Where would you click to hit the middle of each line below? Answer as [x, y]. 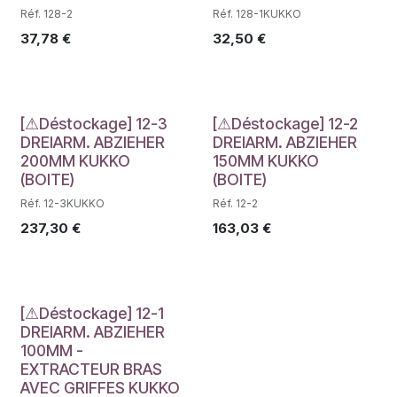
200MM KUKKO [75, 160]
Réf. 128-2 [47, 13]
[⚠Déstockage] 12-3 [94, 123]
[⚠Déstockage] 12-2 [285, 123]
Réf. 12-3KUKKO [62, 203]
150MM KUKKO [265, 160]
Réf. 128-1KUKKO [257, 13]
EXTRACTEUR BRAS [91, 369]
